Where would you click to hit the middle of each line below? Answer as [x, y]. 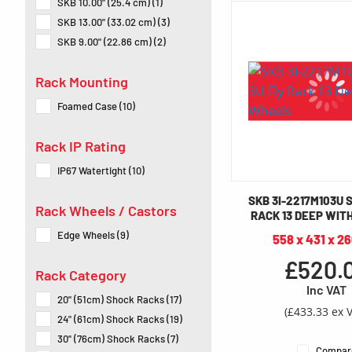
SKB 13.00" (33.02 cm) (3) [114, 22]
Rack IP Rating [81, 147]
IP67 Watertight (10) [101, 171]
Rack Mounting [82, 82]
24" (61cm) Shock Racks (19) [120, 319]
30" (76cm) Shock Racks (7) [118, 339]
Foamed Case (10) [96, 106]
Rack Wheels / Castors [106, 211]
